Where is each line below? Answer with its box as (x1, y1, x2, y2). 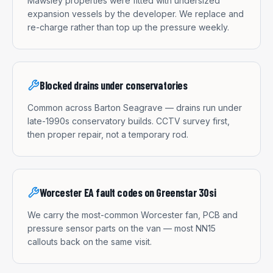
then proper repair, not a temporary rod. (27, 129, 188, 140)
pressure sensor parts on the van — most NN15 (27, 222, 216, 233)
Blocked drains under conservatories (40, 78, 188, 92)
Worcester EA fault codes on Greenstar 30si (40, 185, 216, 199)
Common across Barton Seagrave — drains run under (27, 102, 242, 113)
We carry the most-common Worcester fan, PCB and (27, 209, 238, 220)
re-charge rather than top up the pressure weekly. (27, 21, 229, 32)
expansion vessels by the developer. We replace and (27, 8, 244, 19)
